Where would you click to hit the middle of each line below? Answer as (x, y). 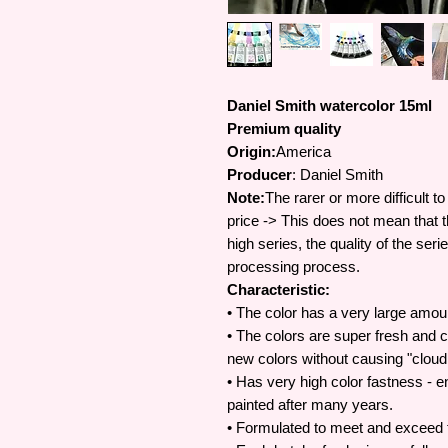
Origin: (251, 151)
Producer (259, 174)
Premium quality (286, 128)
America (305, 151)
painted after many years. (310, 404)
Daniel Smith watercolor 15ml (329, 105)
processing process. (293, 266)
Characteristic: (278, 289)
